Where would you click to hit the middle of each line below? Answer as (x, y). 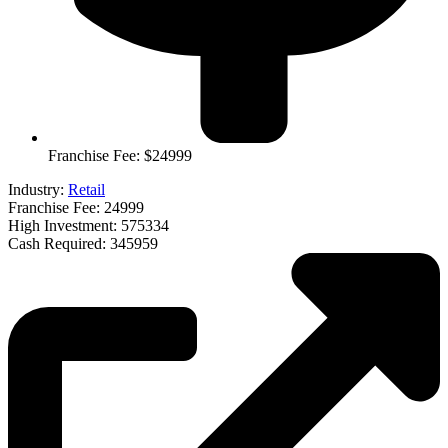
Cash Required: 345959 (83, 244)
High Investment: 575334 (88, 226)
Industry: (38, 190)
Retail (86, 190)
